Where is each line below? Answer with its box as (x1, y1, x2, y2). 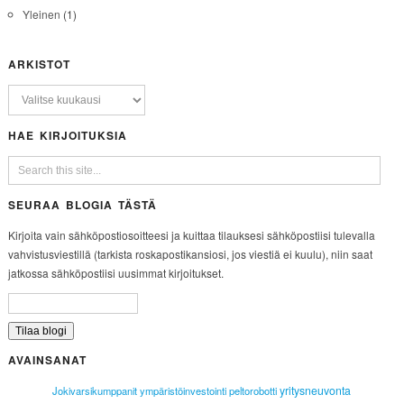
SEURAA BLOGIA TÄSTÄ (7, 197, 157, 214)
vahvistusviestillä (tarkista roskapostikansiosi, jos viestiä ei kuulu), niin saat (7, 246, 372, 262)
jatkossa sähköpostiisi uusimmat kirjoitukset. (7, 265, 224, 281)
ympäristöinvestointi (140, 383, 227, 399)
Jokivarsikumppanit (52, 383, 138, 399)
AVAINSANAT (7, 352, 87, 369)
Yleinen (22, 6, 60, 23)
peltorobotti (229, 383, 278, 399)
